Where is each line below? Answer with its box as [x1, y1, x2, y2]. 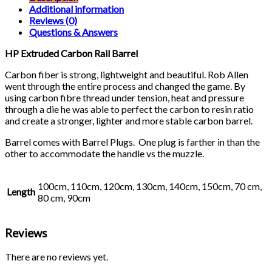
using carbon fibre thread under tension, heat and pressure [5, 91, 244, 103]
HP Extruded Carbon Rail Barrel [5, 47, 138, 59]
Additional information [29, 2, 124, 15]
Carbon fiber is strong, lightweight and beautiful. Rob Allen [5, 68, 248, 80]
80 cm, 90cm [38, 191, 90, 203]
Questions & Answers [29, 25, 118, 38]
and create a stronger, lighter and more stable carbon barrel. [5, 114, 253, 126]
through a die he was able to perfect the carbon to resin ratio [5, 103, 254, 115]
